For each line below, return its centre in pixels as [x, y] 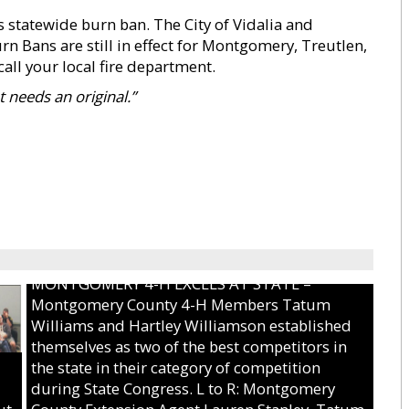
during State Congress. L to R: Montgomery [183, 388]
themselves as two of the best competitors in [189, 346]
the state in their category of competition [176, 367]
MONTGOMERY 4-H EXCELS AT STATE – [171, 283]
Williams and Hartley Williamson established [191, 325]
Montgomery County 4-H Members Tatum [181, 304]
